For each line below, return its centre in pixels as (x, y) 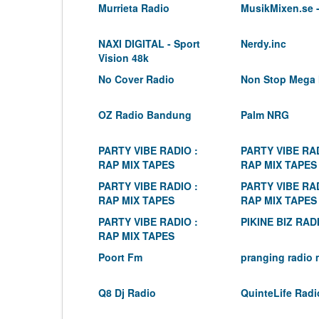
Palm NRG (265, 115)
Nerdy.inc (263, 43)
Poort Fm (120, 257)
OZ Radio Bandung (145, 115)
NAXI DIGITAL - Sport (149, 43)
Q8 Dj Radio (127, 293)
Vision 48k (124, 58)
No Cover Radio (136, 79)
